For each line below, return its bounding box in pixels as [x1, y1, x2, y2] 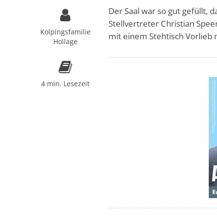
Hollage [53, 37, 77, 46]
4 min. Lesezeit [41, 79, 90, 89]
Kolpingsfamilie [40, 27, 91, 37]
